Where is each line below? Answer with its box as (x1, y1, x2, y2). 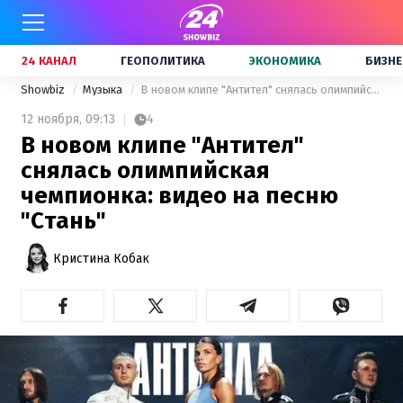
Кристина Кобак (53, 250, 149, 266)
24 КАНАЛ (22, 54, 76, 67)
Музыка (83, 83, 125, 96)
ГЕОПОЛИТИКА (121, 54, 205, 67)
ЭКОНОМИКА (249, 54, 321, 67)
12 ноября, (21, 112, 82, 127)
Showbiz (21, 83, 67, 96)
